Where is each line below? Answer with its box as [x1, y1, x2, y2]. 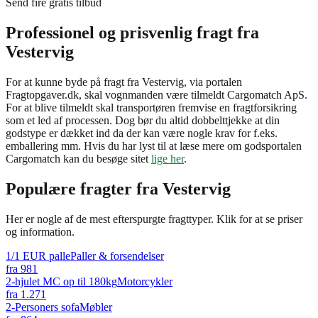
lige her [151, 152, 184, 165]
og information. [6, 225, 75, 238]
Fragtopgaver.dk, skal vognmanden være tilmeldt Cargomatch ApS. [6, 88, 307, 101]
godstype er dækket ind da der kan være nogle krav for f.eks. [6, 126, 278, 139]
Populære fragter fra [6, 179, 163, 198]
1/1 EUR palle [6, 249, 70, 262]
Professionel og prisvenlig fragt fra [6, 23, 259, 42]
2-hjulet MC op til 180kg [6, 275, 117, 287]
